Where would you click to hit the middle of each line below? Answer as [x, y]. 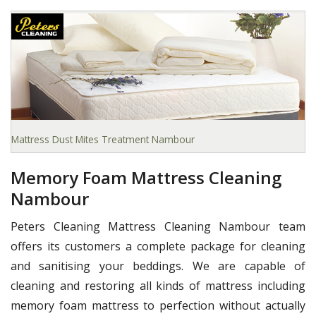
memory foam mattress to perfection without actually [158, 305]
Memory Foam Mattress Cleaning [146, 177]
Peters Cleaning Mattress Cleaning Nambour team [158, 226]
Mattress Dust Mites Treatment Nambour [103, 139]
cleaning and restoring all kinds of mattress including [158, 285]
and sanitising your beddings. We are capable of [158, 266]
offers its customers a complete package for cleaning [158, 246]
